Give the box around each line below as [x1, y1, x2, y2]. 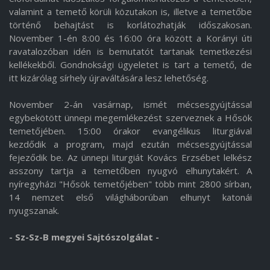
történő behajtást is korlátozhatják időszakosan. [9, 19, 252, 31]
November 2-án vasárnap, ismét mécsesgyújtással [9, 98, 252, 111]
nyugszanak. [9, 204, 59, 217]
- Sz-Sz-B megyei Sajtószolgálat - [9, 231, 159, 243]
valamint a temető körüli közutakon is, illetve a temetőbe [9, 5, 252, 18]
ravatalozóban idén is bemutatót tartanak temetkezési [9, 45, 252, 58]
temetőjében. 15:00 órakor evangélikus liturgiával [9, 125, 252, 137]
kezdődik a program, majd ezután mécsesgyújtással [9, 138, 252, 151]
